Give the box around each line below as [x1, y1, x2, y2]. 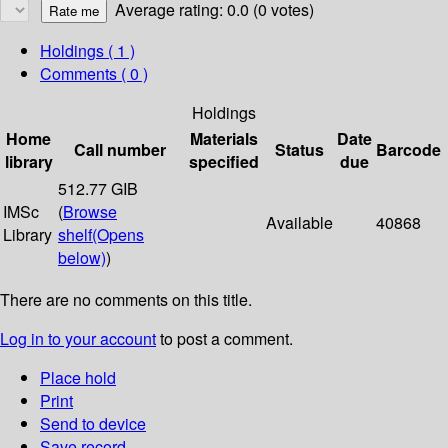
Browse [63, 200, 117, 224]
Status [275, 138, 324, 162]
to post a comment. [156, 327, 293, 351]
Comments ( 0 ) [40, 62, 148, 86]
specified [189, 150, 259, 174]
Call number [74, 138, 166, 162]
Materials [190, 127, 258, 151]
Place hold [40, 366, 116, 390]
